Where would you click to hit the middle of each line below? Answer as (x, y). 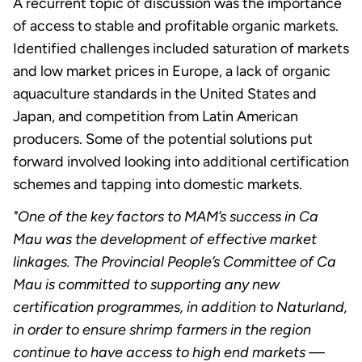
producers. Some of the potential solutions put (163, 139)
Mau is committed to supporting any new (146, 285)
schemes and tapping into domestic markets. (158, 185)
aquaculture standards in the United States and (165, 94)
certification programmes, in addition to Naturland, (180, 307)
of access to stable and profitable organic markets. (176, 26)
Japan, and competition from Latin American (156, 117)
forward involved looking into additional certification (181, 162)
